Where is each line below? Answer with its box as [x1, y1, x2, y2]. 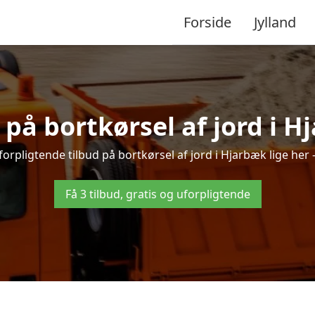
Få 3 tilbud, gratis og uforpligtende [65, 186, 250, 202]
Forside [184, 12, 231, 32]
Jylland [254, 12, 296, 32]
